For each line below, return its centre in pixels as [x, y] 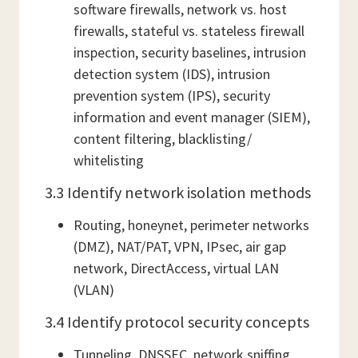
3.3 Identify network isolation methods [178, 193]
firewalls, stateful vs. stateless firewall [189, 31]
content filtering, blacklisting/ [163, 139]
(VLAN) [94, 290]
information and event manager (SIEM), [192, 117]
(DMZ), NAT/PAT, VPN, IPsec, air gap [180, 247]
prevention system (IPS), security [172, 95]
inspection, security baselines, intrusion [190, 52]
